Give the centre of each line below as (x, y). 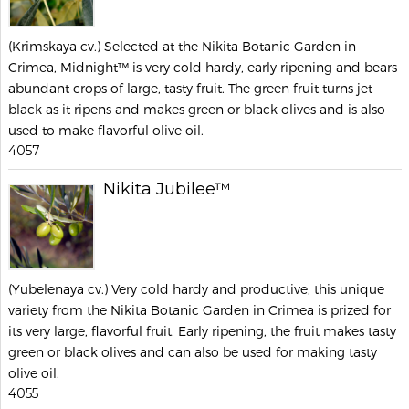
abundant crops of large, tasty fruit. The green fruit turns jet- (193, 88)
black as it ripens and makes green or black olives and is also (197, 109)
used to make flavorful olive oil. (106, 130)
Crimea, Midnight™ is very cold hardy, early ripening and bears (203, 67)
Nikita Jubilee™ (167, 189)
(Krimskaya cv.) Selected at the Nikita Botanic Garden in (182, 46)
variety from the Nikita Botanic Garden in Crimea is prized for (199, 310)
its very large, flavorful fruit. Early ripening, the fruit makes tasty (202, 331)
